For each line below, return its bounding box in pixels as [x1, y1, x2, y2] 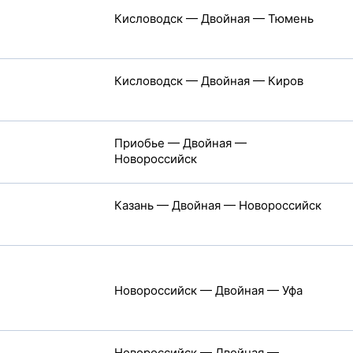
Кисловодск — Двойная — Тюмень [113, 11, 314, 26]
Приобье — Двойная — [113, 136, 247, 150]
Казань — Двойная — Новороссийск [113, 198, 321, 213]
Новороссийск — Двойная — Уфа [113, 283, 303, 298]
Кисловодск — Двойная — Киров [113, 73, 303, 88]
